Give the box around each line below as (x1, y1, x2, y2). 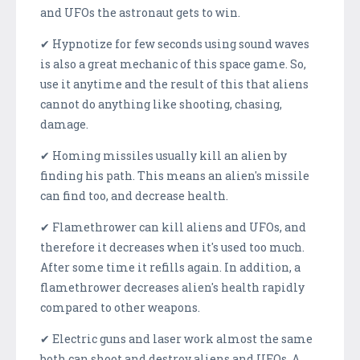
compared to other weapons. (40, 299, 200, 315)
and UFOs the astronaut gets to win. (40, 4, 240, 20)
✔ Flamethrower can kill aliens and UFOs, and (40, 219, 306, 235)
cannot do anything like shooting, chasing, (40, 96, 282, 112)
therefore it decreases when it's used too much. (40, 239, 305, 255)
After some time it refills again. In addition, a (40, 259, 301, 275)
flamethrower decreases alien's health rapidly (40, 279, 305, 295)
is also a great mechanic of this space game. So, (40, 55, 306, 72)
